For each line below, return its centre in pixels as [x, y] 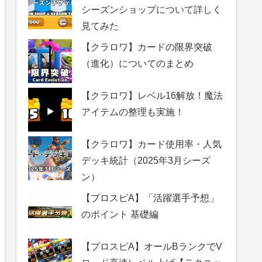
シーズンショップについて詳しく [151, 9]
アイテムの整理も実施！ [133, 112]
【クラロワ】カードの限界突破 [147, 47]
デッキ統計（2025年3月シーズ [146, 160]
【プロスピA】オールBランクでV [152, 246]
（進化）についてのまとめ [137, 63]
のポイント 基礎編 [120, 214]
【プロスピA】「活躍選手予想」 [150, 198]
